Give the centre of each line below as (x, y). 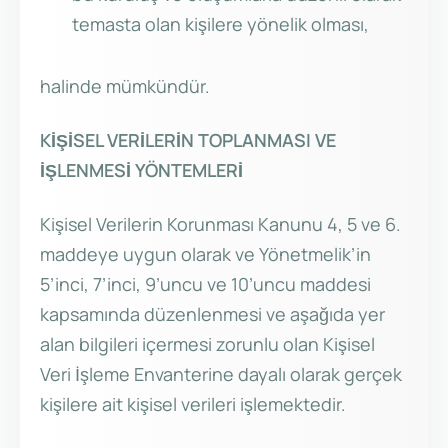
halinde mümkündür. (125, 86)
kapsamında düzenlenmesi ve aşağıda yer (212, 314)
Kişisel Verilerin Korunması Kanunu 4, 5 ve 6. (220, 224)
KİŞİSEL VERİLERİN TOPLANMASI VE (188, 140)
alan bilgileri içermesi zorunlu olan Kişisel (207, 344)
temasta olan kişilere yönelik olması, (220, 24)
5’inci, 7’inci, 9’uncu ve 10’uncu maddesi (205, 284)
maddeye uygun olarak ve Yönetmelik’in (205, 254)
